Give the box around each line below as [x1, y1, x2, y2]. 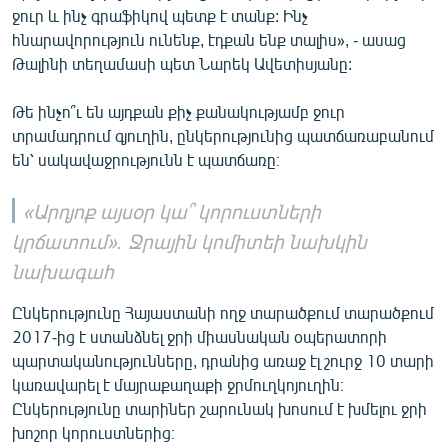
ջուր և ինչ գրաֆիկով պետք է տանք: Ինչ [12, 5, 308, 25]
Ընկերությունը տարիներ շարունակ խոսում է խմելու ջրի [12, 398, 427, 418]
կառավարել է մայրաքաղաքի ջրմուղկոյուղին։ [12, 374, 344, 394]
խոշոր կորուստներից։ [12, 422, 175, 442]
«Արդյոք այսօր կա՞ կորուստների [23, 197, 321, 223]
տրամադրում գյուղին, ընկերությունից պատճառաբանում [12, 125, 434, 145]
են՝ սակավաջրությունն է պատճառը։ [12, 149, 280, 169]
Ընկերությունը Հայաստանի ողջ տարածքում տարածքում [12, 302, 434, 322]
